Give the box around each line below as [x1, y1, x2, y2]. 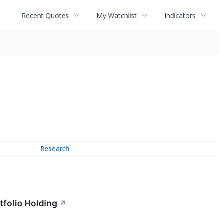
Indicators [164, 10, 196, 20]
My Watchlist [96, 10, 137, 20]
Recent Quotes [22, 10, 69, 20]
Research [40, 144, 70, 153]
